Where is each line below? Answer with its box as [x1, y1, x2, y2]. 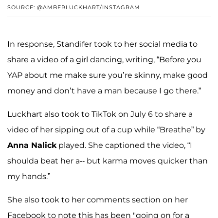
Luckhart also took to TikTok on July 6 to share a [7, 109, 193, 119]
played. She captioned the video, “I [56, 141, 192, 150]
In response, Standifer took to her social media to [7, 39, 198, 49]
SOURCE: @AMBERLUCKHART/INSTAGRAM [7, 4, 140, 11]
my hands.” [7, 172, 50, 182]
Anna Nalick [7, 141, 56, 150]
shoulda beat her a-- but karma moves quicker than [7, 156, 208, 166]
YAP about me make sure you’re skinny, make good [7, 71, 208, 80]
